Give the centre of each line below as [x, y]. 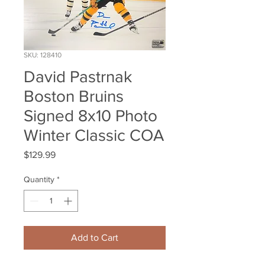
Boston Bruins [74, 96]
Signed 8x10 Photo [91, 116]
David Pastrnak [78, 77]
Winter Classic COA [94, 135]
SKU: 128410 [43, 55]
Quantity [39, 180]
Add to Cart [95, 238]
